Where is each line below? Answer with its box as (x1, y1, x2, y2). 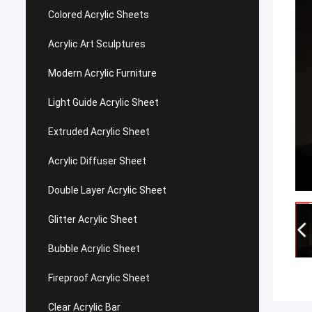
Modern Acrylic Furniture (48, 68, 157, 79)
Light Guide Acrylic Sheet (48, 97, 159, 108)
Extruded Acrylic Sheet (48, 126, 150, 137)
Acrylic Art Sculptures (48, 38, 146, 49)
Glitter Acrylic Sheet (48, 214, 137, 225)
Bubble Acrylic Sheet (48, 243, 140, 254)
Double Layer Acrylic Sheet (48, 185, 166, 196)
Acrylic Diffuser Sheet (48, 155, 146, 166)
